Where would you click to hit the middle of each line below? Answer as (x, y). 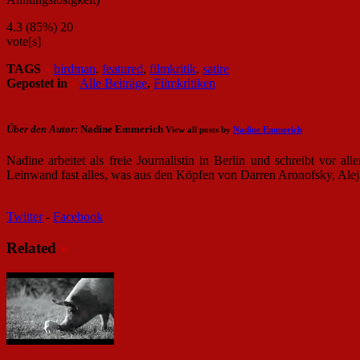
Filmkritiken (184, 83)
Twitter (25, 217)
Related (33, 247)
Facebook (78, 217)
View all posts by (199, 130)
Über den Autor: (42, 129)
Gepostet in (37, 83)
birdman (75, 68)
